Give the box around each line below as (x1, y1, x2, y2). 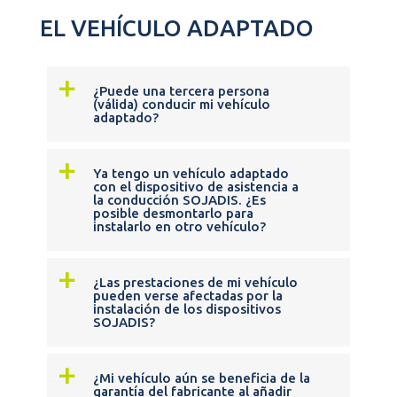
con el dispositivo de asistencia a (92, 179, 299, 194)
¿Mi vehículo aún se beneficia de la (92, 370, 310, 385)
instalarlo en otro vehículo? (92, 219, 266, 234)
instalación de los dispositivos (92, 301, 281, 316)
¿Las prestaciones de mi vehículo (92, 275, 298, 290)
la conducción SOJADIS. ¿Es (92, 192, 266, 207)
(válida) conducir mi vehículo (92, 97, 270, 112)
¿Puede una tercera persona (92, 83, 269, 98)
